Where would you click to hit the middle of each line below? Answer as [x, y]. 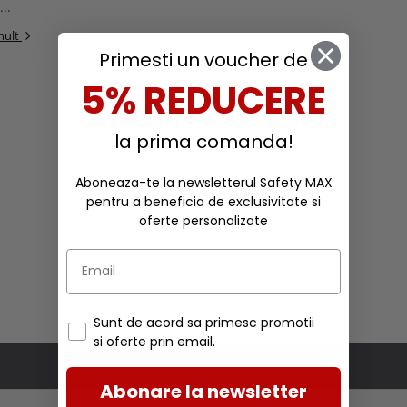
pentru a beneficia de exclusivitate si [203, 201]
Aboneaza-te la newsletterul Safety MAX [203, 182]
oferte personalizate [203, 220]
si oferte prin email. [154, 341]
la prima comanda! [203, 141]
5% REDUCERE [203, 100]
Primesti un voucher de [203, 60]
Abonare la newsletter [203, 391]
